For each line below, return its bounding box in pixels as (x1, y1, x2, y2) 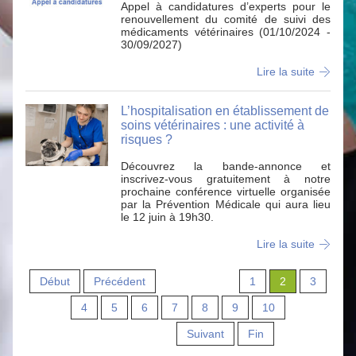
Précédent (94, 275, 145, 288)
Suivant (187, 327, 224, 340)
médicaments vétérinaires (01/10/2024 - (121, 25, 331, 38)
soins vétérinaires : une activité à (121, 118, 304, 132)
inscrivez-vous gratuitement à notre (121, 172, 331, 185)
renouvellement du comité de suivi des (121, 13, 331, 25)
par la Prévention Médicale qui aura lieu (121, 198, 331, 211)
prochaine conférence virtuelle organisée (121, 185, 331, 198)
